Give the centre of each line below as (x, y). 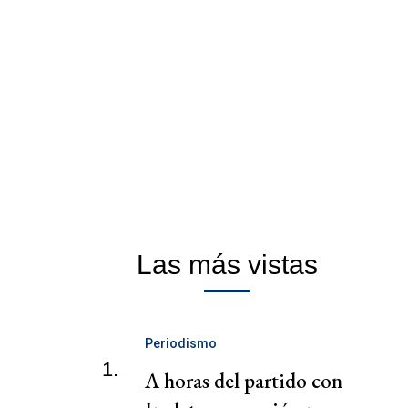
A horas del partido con (244, 381)
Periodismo (181, 344)
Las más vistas (227, 265)
